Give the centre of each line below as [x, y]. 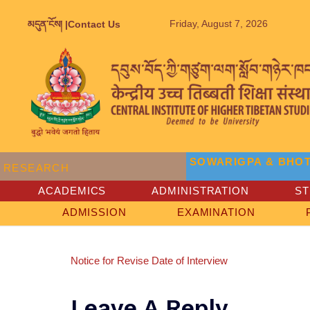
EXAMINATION [216, 212]
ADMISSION [94, 212]
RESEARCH [37, 168]
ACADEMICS [72, 191]
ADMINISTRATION [200, 191]
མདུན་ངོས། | [48, 24]
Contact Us [94, 24]
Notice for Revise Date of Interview [149, 261]
